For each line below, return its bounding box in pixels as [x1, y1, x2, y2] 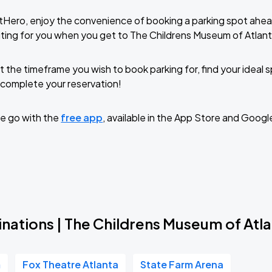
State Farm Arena [140, 258, 224, 271]
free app [61, 111, 103, 124]
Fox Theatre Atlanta [22, 258, 119, 271]
